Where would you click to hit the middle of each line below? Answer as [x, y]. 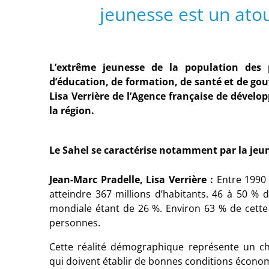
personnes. [75, 223]
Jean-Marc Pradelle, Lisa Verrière [128, 180]
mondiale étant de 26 [99, 209]
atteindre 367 [80, 194]
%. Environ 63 [184, 209]
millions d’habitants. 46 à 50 [181, 194]
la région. [72, 110]
